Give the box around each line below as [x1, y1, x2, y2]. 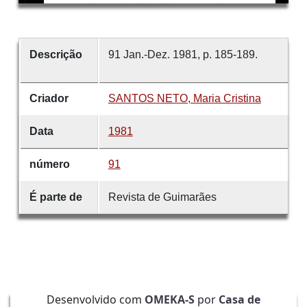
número [29, 158, 70, 171]
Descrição [29, 49, 82, 61]
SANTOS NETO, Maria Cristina [108, 93, 261, 105]
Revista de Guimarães [108, 191, 217, 204]
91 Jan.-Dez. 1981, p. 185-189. [108, 49, 258, 61]
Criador [29, 93, 69, 105]
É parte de [29, 191, 82, 204]
